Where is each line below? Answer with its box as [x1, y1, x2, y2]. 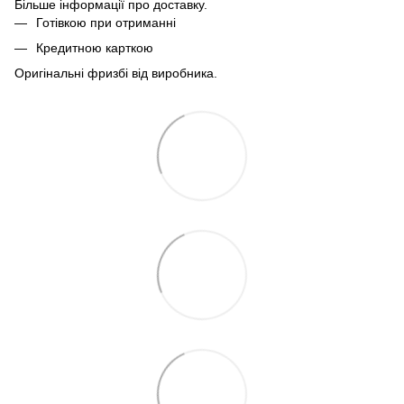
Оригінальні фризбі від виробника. [14, 66, 217, 81]
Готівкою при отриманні [36, 14, 176, 30]
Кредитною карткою [36, 40, 153, 55]
